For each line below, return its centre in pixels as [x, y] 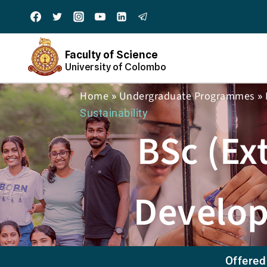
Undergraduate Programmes [187, 96]
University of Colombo [116, 67]
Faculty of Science [111, 54]
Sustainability [114, 113]
